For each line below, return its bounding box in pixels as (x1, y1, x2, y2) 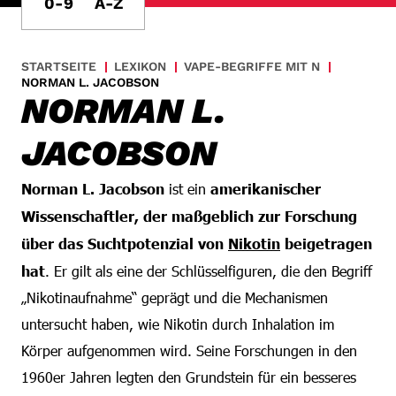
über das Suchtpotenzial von (21, 234, 228, 252)
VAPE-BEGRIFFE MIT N (184, 59, 320, 73)
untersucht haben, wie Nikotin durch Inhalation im (21, 315, 334, 333)
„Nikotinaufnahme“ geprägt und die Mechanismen (21, 288, 328, 307)
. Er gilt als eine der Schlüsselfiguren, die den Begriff (45, 262, 372, 280)
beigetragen (280, 234, 372, 252)
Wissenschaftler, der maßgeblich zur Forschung (21, 207, 357, 225)
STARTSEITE (21, 59, 96, 73)
